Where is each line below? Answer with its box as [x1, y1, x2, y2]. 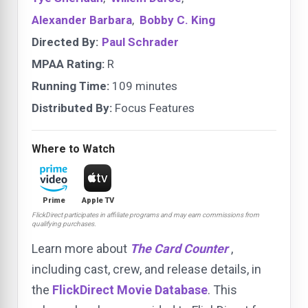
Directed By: [32, 35, 98, 49]
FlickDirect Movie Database [52, 283, 208, 298]
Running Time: [32, 79, 109, 93]
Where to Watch [32, 142, 115, 156]
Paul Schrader [102, 35, 179, 49]
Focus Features [112, 101, 195, 115]
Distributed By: [32, 101, 112, 115]
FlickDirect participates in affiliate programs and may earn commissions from [32, 211, 259, 219]
